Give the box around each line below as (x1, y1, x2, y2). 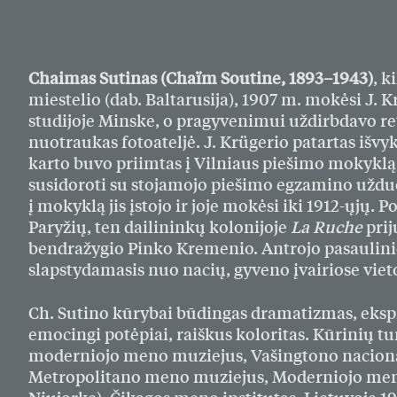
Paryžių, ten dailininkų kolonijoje (28, 216, 291, 237)
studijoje (28, 110, 95, 131)
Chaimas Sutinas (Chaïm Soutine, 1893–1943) (28, 67, 373, 89)
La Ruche (291, 216, 362, 237)
